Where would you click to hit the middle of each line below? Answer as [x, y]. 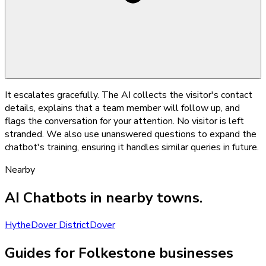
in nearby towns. [145, 197]
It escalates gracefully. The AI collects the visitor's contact [129, 95]
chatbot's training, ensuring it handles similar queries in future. [132, 147]
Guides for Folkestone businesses [119, 253]
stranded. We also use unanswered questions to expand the [131, 134]
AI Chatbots [46, 197]
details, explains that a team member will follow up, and [122, 108]
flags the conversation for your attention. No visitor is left [124, 121]
